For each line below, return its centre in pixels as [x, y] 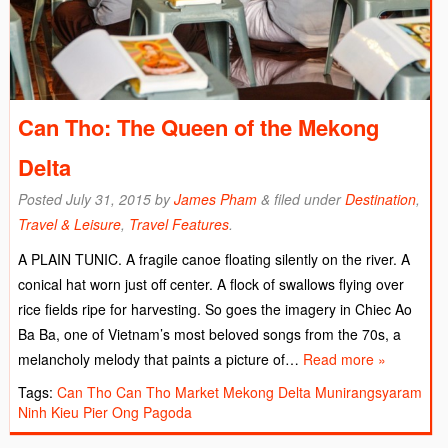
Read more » [344, 358]
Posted [42, 198]
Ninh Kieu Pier [63, 411]
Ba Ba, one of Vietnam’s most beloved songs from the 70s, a [209, 333]
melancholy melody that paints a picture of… [160, 358]
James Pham [215, 198]
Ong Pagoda [152, 411]
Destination [380, 198]
